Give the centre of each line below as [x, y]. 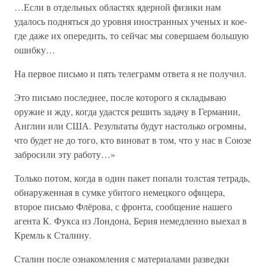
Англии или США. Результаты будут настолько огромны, [130, 126]
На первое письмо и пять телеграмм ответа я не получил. [130, 73]
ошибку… [35, 50]
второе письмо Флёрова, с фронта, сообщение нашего [123, 206]
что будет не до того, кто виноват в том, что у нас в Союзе [133, 140]
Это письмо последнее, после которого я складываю [120, 97]
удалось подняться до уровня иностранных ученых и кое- [131, 21]
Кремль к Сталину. [53, 235]
